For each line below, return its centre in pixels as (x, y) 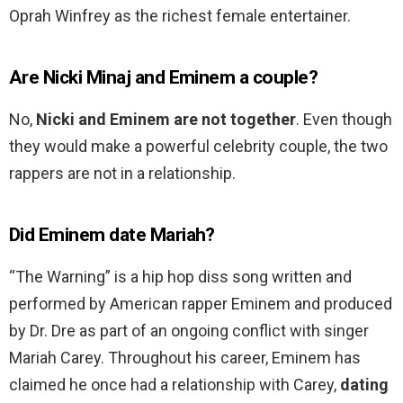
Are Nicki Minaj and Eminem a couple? (164, 78)
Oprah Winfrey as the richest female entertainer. (180, 16)
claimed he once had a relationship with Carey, (175, 385)
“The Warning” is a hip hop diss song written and (180, 277)
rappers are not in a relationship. (122, 174)
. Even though (344, 120)
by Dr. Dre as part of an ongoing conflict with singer (189, 331)
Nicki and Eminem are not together (166, 120)
